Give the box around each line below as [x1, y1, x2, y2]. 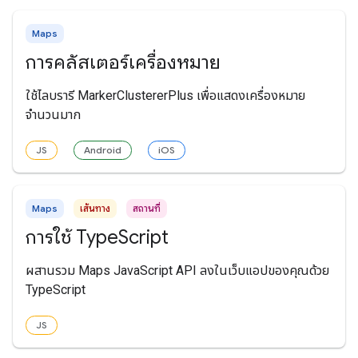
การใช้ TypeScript [26, 225, 169, 249]
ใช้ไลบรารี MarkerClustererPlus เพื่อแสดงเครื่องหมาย [26, 87, 305, 103]
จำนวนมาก [26, 106, 81, 122]
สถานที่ [133, 201, 161, 214]
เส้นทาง [80, 201, 110, 214]
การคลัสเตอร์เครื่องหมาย [26, 50, 221, 74]
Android [84, 143, 121, 156]
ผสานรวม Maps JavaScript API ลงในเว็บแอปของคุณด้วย [26, 262, 329, 278]
